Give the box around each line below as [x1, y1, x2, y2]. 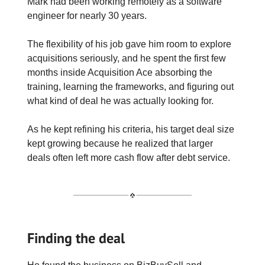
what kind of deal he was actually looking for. [27, 96, 214, 106]
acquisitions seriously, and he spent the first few [27, 53, 226, 64]
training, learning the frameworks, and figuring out [27, 82, 234, 92]
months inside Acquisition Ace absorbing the [27, 67, 212, 78]
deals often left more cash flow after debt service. [27, 153, 230, 163]
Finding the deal [27, 229, 125, 248]
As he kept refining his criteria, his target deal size [27, 124, 234, 135]
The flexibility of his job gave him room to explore [27, 39, 231, 50]
